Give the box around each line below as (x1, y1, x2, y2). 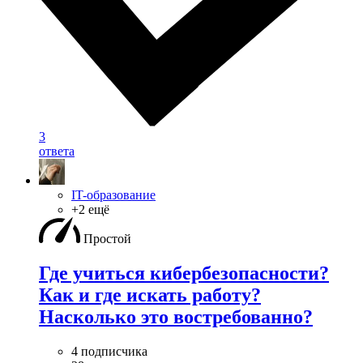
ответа (39, 144, 75, 159)
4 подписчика (71, 344, 147, 358)
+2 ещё (71, 203, 109, 217)
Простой (83, 232, 131, 246)
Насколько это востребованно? (39, 306, 313, 328)
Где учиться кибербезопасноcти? (39, 263, 329, 284)
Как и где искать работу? (39, 284, 261, 306)
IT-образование (71, 188, 156, 203)
